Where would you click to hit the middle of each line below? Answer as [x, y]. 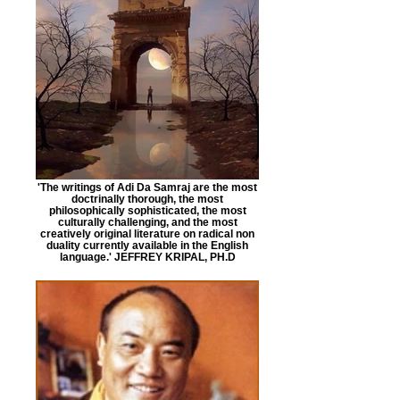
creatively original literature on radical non [147, 233]
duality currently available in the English [147, 245]
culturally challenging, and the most [147, 222]
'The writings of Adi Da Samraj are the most [147, 187]
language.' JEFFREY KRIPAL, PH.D [147, 257]
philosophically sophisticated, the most [147, 210]
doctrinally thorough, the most [147, 199]
